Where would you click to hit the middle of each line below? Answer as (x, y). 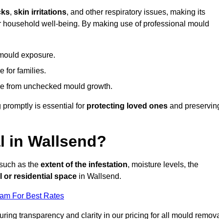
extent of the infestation (84, 165)
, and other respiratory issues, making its (136, 12)
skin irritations (40, 12)
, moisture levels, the (163, 165)
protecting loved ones (127, 106)
